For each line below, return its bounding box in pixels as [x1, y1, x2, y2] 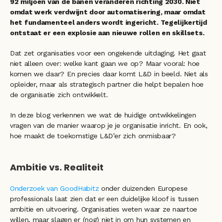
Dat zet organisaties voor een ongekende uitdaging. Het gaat [10, 49, 206, 57]
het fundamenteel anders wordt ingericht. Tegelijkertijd [10, 18, 207, 26]
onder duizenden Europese [99, 184, 188, 192]
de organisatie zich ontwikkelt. [10, 91, 108, 99]
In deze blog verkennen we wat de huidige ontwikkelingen [10, 111, 196, 119]
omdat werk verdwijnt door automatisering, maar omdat [10, 8, 206, 16]
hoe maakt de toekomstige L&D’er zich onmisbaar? [10, 132, 178, 140]
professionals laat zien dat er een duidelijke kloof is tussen [10, 195, 199, 203]
